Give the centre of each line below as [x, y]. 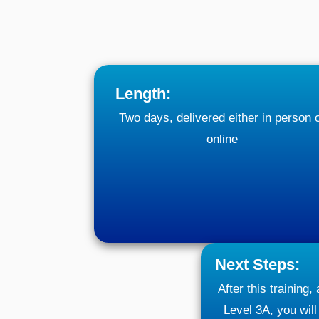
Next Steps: [257, 265]
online [222, 140]
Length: [143, 94]
